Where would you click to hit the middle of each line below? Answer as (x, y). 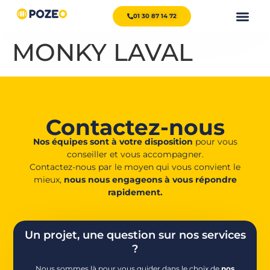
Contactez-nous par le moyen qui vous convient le (135, 167)
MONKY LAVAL (102, 52)
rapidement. (135, 192)
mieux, (49, 179)
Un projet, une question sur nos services (135, 235)
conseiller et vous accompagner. (135, 154)
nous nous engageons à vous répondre (150, 179)
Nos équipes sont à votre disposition (113, 141)
